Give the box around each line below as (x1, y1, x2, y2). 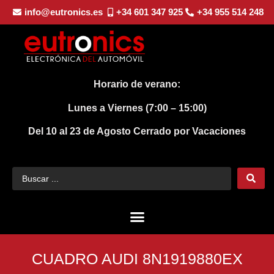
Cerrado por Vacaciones (133, 126, 246, 137)
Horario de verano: (94, 79, 180, 90)
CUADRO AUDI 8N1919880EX (31, 250, 243, 268)
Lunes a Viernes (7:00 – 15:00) (67, 102, 207, 113)
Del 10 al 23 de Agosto (28, 126, 133, 137)
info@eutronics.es (24, 7, 103, 17)
